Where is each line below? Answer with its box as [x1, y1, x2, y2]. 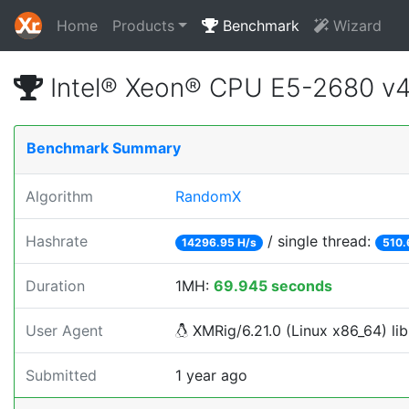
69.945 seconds [214, 277, 332, 295]
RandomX [175, 187, 241, 205]
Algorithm [26, 187, 93, 205]
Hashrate [26, 232, 88, 250]
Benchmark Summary [26, 139, 181, 157]
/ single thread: [263, 232, 376, 250]
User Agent [26, 321, 103, 340]
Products [112, 16, 174, 35]
